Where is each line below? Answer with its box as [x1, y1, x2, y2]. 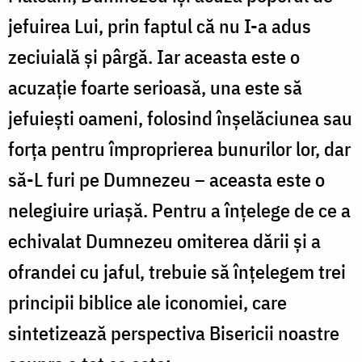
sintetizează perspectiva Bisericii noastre [8, 319, 339, 346]
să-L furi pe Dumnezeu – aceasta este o [8, 166, 325, 192]
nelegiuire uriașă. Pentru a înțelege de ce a [8, 196, 351, 223]
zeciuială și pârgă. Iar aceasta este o [8, 43, 300, 69]
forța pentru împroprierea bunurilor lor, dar [8, 135, 351, 162]
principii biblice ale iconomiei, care [8, 288, 287, 315]
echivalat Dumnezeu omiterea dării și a [8, 227, 321, 254]
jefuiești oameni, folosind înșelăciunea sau [8, 104, 352, 131]
